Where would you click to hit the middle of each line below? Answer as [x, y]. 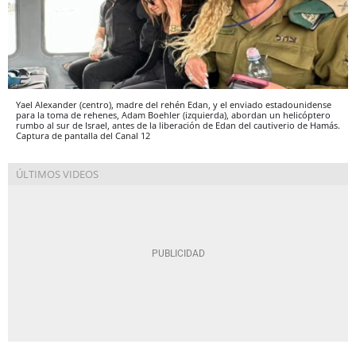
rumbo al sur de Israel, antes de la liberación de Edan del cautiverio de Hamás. [178, 125]
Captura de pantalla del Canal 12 [83, 135]
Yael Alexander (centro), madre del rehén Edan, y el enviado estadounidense [174, 104]
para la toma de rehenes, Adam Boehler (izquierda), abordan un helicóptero [173, 114]
